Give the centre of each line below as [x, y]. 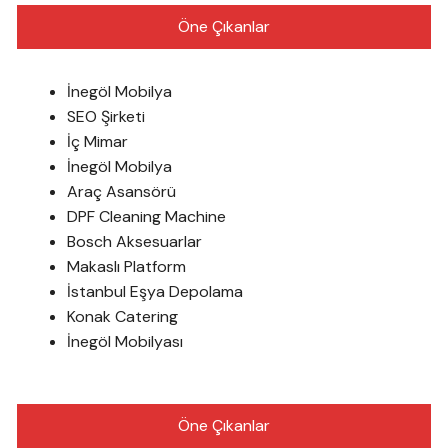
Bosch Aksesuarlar [135, 241]
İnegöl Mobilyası [125, 341]
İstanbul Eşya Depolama [155, 291]
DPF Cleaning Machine [147, 216]
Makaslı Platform [127, 266]
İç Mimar [98, 141]
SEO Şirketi [106, 116]
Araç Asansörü [122, 191]
